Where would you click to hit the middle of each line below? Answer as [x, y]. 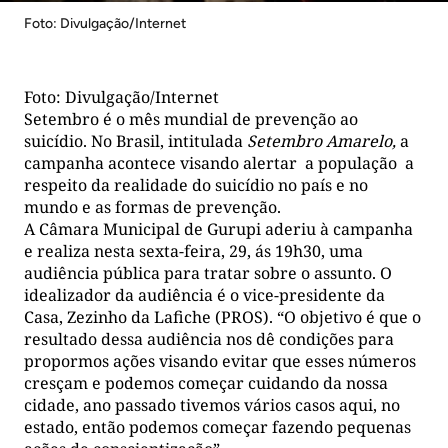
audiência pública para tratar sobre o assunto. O [208, 273]
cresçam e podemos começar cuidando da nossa [206, 383]
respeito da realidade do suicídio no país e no [196, 185]
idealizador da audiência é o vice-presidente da [204, 295]
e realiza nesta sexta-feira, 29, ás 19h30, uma [193, 251]
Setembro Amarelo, [323, 141]
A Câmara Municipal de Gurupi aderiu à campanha [218, 229]
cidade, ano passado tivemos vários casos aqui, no [212, 405]
